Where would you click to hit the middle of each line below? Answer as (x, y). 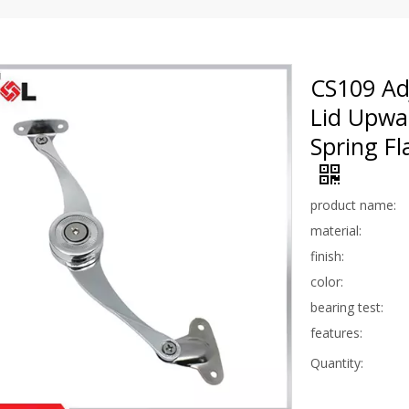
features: (336, 332)
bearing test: (347, 307)
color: (327, 281)
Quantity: (337, 362)
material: (336, 230)
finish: (327, 256)
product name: (353, 204)
